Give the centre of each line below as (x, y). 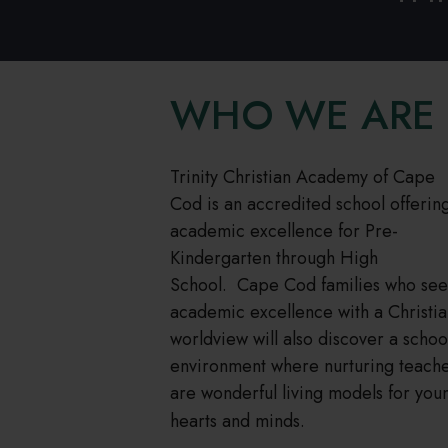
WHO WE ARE (302, 115)
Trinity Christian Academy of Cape (302, 177)
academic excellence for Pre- (284, 231)
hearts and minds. (240, 421)
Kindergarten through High (274, 258)
